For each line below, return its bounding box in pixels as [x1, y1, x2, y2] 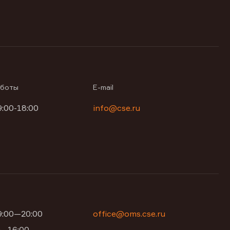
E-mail [93, 83, 114, 91]
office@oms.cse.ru [93, 208, 166, 219]
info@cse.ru [93, 103, 141, 113]
